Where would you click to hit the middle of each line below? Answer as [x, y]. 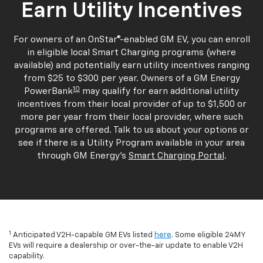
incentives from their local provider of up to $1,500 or [131, 104]
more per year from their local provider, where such [131, 117]
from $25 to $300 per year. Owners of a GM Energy [131, 79]
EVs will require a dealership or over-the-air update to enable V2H [126, 246]
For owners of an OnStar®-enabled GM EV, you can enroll [131, 40]
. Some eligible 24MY [208, 235]
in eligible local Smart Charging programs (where [131, 53]
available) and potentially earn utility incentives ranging [131, 66]
